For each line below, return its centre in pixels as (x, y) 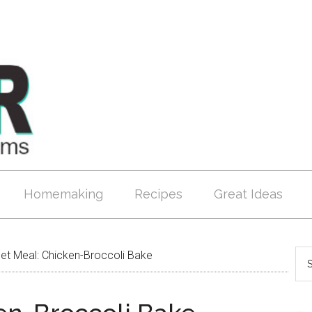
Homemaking (63, 194)
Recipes (158, 194)
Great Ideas (248, 194)
